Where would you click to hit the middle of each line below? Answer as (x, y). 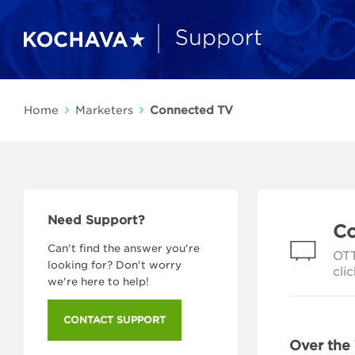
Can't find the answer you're (124, 248)
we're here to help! (98, 282)
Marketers (104, 110)
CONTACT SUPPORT (115, 320)
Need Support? (96, 220)
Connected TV (191, 110)
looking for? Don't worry (115, 265)
